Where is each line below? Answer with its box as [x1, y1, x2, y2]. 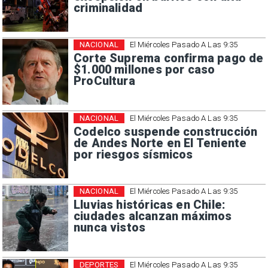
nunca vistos [73, 221, 146, 235]
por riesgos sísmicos [73, 147, 193, 162]
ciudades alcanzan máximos [73, 209, 232, 224]
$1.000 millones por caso [73, 63, 215, 77]
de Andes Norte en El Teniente [73, 136, 247, 150]
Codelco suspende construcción [73, 124, 258, 139]
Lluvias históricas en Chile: [73, 198, 226, 212]
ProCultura [73, 74, 135, 89]
